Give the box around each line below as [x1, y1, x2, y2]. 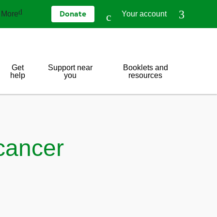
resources [128, 71, 163, 79]
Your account [122, 10, 167, 18]
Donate [60, 10, 86, 18]
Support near [47, 63, 93, 72]
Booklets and [123, 63, 168, 72]
